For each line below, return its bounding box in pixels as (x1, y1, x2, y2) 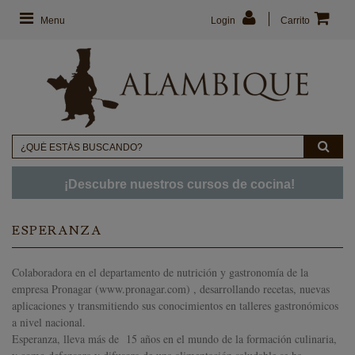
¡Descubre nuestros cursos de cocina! (60, 177, 295, 191)
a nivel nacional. (12, 315, 86, 330)
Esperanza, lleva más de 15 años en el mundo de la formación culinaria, (12, 331, 337, 346)
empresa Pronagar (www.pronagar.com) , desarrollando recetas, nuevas (12, 281, 330, 296)
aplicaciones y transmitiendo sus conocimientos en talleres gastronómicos (12, 298, 338, 313)
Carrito (280, 15, 310, 26)
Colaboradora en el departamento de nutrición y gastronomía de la (12, 265, 308, 280)
